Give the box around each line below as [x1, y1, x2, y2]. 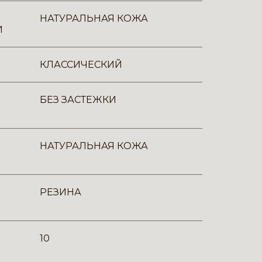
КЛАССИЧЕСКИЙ [40, 59, 122, 70]
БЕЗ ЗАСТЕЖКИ [40, 94, 116, 105]
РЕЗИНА [40, 187, 81, 198]
